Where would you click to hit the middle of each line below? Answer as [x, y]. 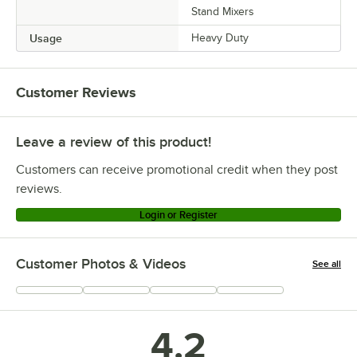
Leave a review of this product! [114, 141]
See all [327, 263]
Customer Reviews [76, 92]
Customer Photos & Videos [101, 263]
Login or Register [178, 214]
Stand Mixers [223, 11]
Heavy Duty [220, 37]
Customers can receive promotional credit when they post [177, 169]
